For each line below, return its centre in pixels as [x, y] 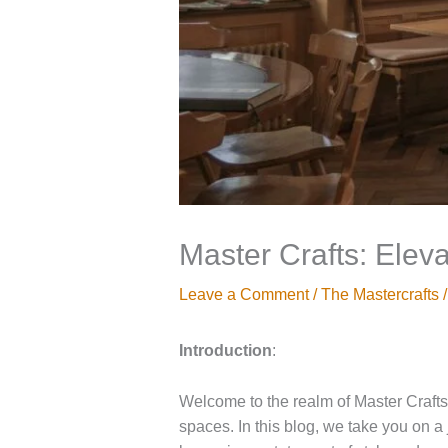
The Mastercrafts [379, 294]
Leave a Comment [243, 294]
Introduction [225, 350]
